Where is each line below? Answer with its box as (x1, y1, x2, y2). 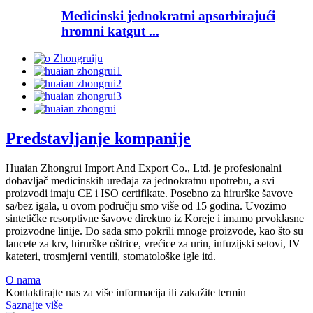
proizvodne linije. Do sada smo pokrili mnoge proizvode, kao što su (6, 224, 303, 237)
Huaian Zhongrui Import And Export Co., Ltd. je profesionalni (6, 161, 282, 174)
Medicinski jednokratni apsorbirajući (61, 8, 275, 24)
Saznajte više (6, 298, 63, 311)
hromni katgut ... (61, 24, 159, 39)
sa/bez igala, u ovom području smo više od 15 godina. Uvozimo (6, 199, 286, 212)
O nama (6, 273, 41, 286)
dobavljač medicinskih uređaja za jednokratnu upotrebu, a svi (6, 174, 275, 187)
